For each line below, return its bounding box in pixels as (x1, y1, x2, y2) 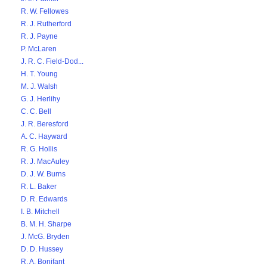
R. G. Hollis (21, 145, 57, 153)
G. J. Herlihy (21, 95, 60, 103)
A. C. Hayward (21, 132, 67, 141)
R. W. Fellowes (21, 7, 69, 15)
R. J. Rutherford (21, 20, 72, 28)
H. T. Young (21, 70, 58, 78)
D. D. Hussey (21, 245, 63, 253)
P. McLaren (21, 45, 57, 53)
